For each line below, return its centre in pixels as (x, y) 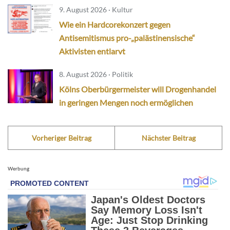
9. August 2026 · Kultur (96, 9)
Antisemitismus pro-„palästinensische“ (127, 37)
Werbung (18, 168)
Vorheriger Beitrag (61, 138)
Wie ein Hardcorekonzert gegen (115, 24)
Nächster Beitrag (168, 138)
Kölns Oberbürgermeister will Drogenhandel (138, 89)
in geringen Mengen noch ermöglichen (126, 102)
